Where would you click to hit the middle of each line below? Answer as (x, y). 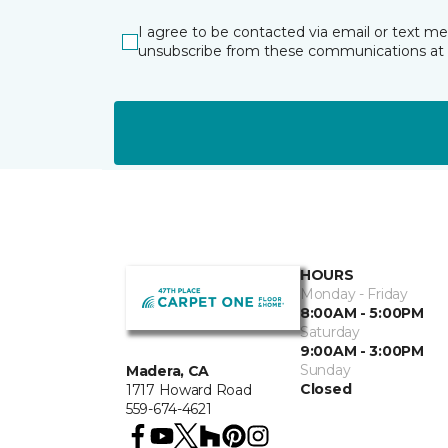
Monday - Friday (354, 294)
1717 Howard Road (189, 389)
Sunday (325, 370)
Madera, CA (168, 370)
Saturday (330, 332)
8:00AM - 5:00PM (362, 313)
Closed (326, 389)
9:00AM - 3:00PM (362, 351)
